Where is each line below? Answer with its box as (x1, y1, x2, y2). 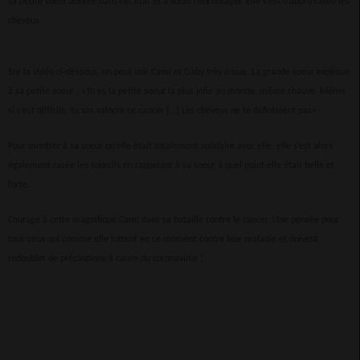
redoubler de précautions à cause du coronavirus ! (8, 253, 203, 264)
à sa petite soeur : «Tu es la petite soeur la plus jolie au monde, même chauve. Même (8, 86, 346, 96)
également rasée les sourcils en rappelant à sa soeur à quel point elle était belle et (8, 160, 334, 170)
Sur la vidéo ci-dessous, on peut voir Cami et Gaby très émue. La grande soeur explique (8, 67, 350, 77)
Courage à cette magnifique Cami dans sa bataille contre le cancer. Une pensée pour (8, 215, 339, 225)
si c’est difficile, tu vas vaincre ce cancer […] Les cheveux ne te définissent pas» (8, 105, 317, 116)
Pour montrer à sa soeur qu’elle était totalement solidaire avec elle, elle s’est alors (8, 141, 333, 151)
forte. (8, 179, 30, 190)
